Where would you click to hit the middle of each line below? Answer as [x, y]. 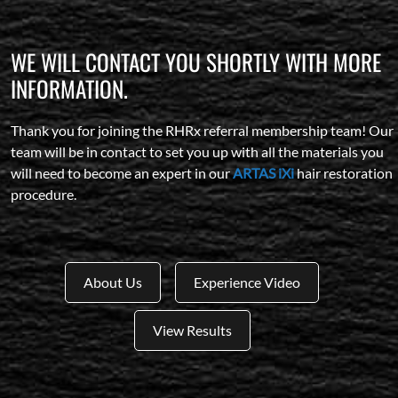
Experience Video [247, 282]
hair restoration [343, 173]
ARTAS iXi [263, 173]
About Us [113, 282]
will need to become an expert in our [122, 173]
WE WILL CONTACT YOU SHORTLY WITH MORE [196, 62]
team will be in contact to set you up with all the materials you [197, 151]
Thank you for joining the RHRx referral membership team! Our [202, 130]
